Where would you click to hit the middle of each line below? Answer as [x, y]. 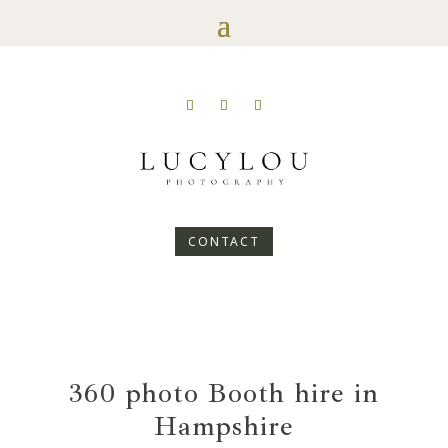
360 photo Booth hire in [223, 393]
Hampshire [223, 426]
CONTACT [224, 241]
